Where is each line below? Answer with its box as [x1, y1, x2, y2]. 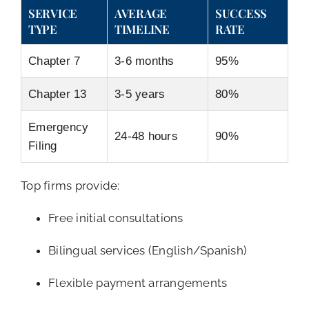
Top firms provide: [21, 178, 120, 192]
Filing [28, 139, 57, 152]
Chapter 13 [28, 87, 87, 101]
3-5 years [114, 87, 166, 101]
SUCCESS [215, 5, 268, 21]
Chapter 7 [28, 54, 81, 68]
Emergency [28, 120, 89, 134]
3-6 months [114, 54, 175, 68]
